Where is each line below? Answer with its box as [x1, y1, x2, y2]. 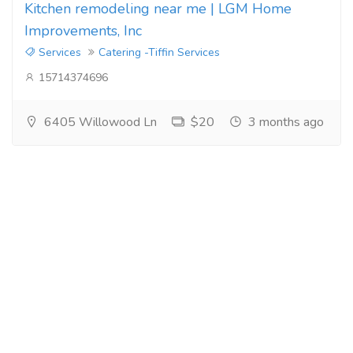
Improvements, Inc [24, 21, 142, 40]
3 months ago [245, 113, 324, 131]
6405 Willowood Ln [41, 113, 157, 131]
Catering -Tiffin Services [98, 45, 220, 60]
